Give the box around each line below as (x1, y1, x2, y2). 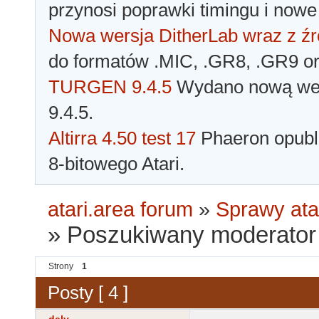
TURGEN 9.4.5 (48, 76, 172, 98)
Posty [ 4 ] (48, 281, 128, 303)
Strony (48, 261, 73, 272)
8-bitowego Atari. (48, 153, 184, 175)
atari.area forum (48, 198, 194, 221)
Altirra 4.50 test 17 (48, 127, 196, 150)
